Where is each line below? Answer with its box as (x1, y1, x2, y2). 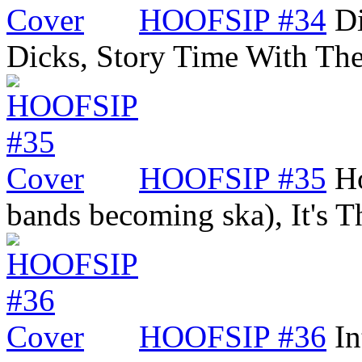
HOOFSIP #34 (139, 2, 326, 37)
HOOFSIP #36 (139, 318, 326, 354)
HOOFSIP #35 (139, 160, 326, 196)
